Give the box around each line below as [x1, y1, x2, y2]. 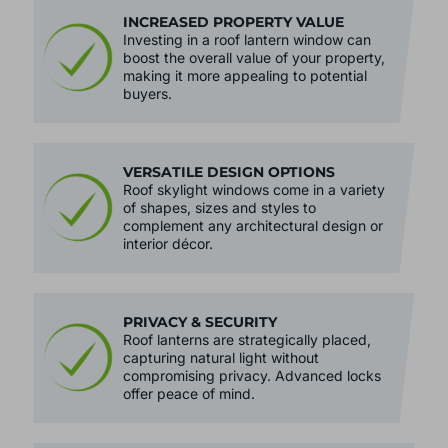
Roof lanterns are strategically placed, [123, 331, 372, 349]
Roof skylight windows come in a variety [123, 181, 386, 199]
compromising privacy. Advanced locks [123, 367, 382, 385]
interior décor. [123, 235, 214, 253]
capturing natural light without [123, 349, 320, 367]
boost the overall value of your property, [123, 49, 386, 67]
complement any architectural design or [123, 217, 384, 235]
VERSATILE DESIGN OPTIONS [123, 163, 336, 182]
